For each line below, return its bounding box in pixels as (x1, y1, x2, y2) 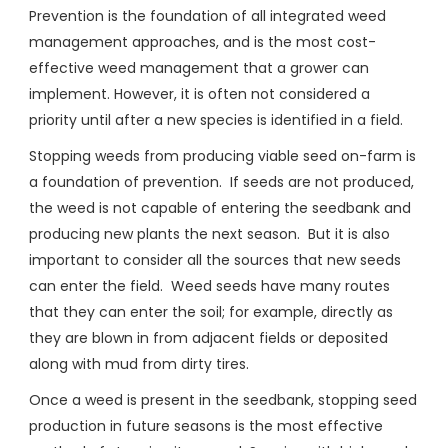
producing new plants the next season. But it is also (29, 224, 390, 245)
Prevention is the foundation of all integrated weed (29, 6, 386, 27)
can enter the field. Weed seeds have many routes (29, 276, 390, 297)
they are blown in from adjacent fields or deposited (29, 328, 388, 349)
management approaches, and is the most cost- (29, 32, 376, 53)
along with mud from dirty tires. (29, 354, 253, 375)
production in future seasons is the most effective (29, 416, 383, 437)
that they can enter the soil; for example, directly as (29, 302, 393, 323)
